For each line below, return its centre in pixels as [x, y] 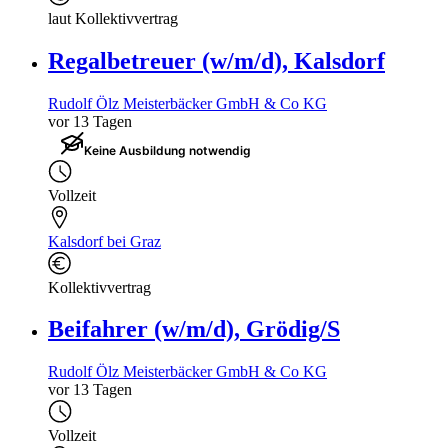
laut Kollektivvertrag [113, 18]
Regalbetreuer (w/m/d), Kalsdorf [216, 60]
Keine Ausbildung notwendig [167, 150]
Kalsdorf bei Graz [104, 241]
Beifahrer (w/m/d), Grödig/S [194, 329]
